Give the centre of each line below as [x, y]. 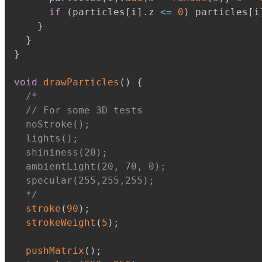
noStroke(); [52, 124]
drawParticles [81, 82]
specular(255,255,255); [84, 180]
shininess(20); [61, 152]
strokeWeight [61, 223]
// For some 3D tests [78, 110]
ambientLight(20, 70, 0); [90, 166]
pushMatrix [55, 251]
